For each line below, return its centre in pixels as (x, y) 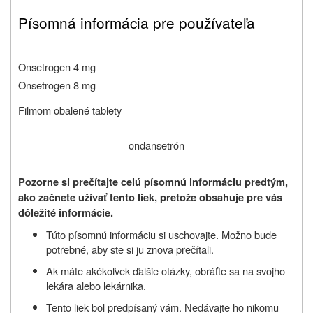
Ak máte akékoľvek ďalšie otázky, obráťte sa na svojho (166, 270)
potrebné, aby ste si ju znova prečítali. (130, 249)
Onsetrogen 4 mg (57, 66)
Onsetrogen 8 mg (57, 85)
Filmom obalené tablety (70, 110)
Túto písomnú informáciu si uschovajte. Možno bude (161, 234)
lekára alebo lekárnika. (96, 285)
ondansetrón (156, 145)
